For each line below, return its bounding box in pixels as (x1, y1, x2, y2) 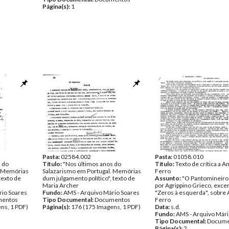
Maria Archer (42, 181, 79, 189)
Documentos (95, 196, 130, 203)
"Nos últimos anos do (63, 160, 121, 168)
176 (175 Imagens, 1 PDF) (71, 203, 141, 211)
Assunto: (155, 174, 182, 182)
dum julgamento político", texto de (42, 174, 135, 182)
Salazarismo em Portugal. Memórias (42, 167, 141, 175)
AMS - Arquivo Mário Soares (63, 189, 140, 196)
